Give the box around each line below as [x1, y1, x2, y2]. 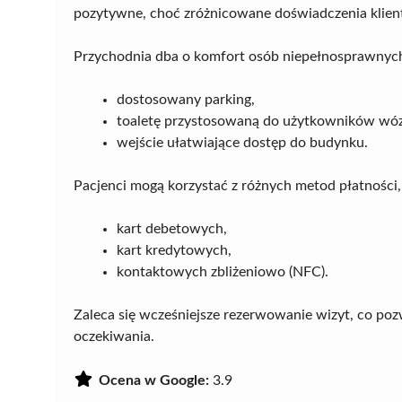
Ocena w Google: [99, 372, 209, 388]
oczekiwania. [74, 328, 154, 344]
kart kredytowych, [117, 242, 232, 258]
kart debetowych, [117, 221, 227, 236]
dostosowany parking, [117, 92, 255, 107]
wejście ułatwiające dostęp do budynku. [117, 135, 368, 150]
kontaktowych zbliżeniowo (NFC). [117, 264, 328, 279]
